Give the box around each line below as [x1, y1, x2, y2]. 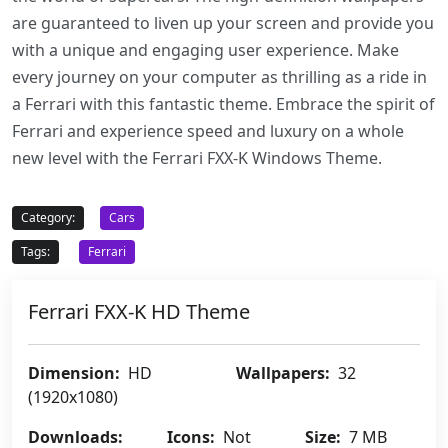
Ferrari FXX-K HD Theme [28, 298, 250, 326]
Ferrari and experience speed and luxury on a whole [12, 120, 404, 143]
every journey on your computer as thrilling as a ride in [12, 66, 427, 89]
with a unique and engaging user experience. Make [12, 39, 399, 62]
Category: [21, 209, 75, 227]
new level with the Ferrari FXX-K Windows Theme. [12, 147, 382, 170]
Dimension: [28, 362, 120, 385]
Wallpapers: [236, 362, 330, 385]
